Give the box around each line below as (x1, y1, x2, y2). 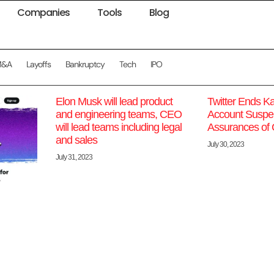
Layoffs (26, 59, 51, 70)
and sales (56, 134, 98, 147)
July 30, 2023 (207, 140, 244, 149)
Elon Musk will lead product (56, 95, 173, 108)
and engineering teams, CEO (56, 108, 182, 121)
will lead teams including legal (56, 121, 182, 134)
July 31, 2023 (56, 153, 93, 162)
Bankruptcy (65, 59, 105, 70)
